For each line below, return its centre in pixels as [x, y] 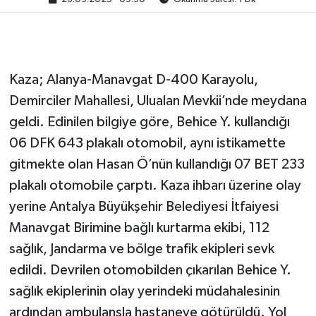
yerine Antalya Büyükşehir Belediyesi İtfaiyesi [144, 207]
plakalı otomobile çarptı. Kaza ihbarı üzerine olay [155, 186]
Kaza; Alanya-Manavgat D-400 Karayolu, [133, 80]
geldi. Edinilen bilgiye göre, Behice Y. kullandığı [149, 122]
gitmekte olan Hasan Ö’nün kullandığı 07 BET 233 [157, 165]
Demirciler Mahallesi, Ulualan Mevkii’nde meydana [158, 101]
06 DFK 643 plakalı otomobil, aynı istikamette [147, 144]
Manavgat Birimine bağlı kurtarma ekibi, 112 [139, 228]
